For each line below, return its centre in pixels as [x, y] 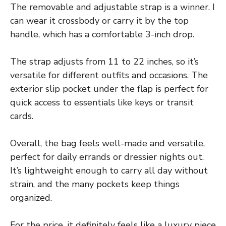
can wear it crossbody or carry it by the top [99, 20]
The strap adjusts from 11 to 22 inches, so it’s [104, 61]
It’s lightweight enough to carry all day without [109, 170]
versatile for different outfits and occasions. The [109, 75]
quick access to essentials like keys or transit [102, 102]
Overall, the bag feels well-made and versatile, [107, 143]
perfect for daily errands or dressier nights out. [107, 157]
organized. [31, 197]
